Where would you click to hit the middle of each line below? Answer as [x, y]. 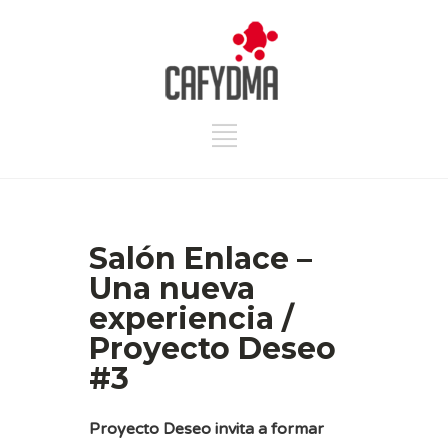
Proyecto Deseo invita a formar [206, 428]
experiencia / [191, 318]
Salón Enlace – [200, 258]
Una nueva [172, 288]
